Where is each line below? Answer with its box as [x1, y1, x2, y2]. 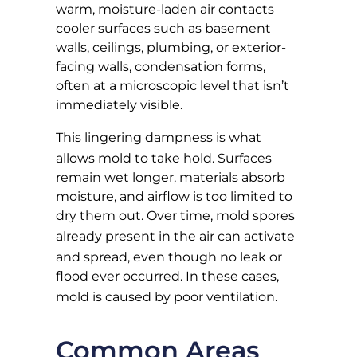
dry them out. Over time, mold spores [56, 207, 295, 223]
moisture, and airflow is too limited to [56, 188, 292, 204]
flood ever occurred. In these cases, [56, 268, 279, 284]
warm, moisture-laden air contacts [56, 2, 274, 18]
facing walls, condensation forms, [56, 59, 265, 75]
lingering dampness [84, 129, 213, 145]
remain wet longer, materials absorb [56, 169, 285, 185]
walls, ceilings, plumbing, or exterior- [56, 40, 286, 56]
